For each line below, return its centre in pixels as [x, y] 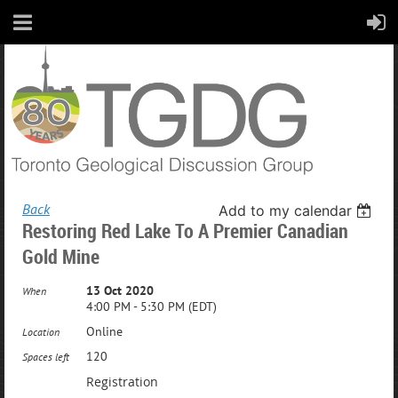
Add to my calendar [286, 211]
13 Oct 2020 [120, 291]
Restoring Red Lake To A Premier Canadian [185, 231]
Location [41, 332]
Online [104, 331]
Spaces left [46, 357]
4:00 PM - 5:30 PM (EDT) [151, 306]
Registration [122, 382]
